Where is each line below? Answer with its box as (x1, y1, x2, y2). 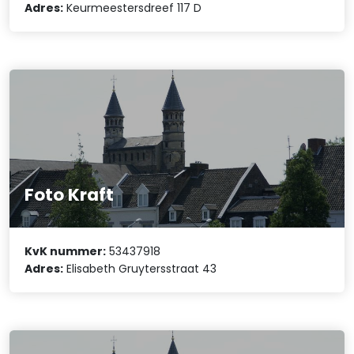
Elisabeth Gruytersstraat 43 (63, 261, 217, 277)
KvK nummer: (24, 243, 107, 260)
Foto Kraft (24, 182, 115, 207)
